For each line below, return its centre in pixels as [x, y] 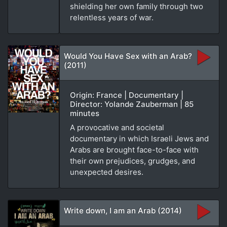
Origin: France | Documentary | [127, 95]
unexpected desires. [107, 172]
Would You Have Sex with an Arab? [128, 56]
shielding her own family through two [137, 6]
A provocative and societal [117, 127]
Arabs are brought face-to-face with [134, 149]
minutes [85, 113]
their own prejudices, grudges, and [133, 161]
